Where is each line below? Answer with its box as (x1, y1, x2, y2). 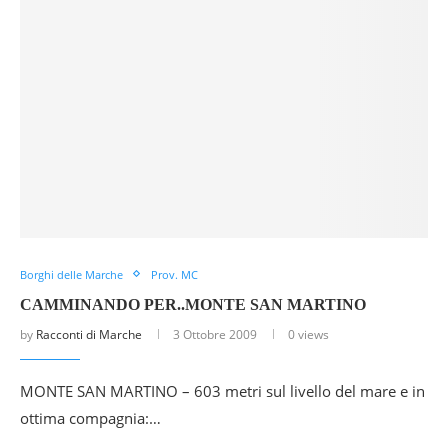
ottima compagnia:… (20, 407, 161, 428)
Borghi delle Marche (20, 266, 123, 282)
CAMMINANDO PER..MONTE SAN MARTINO (20, 295, 366, 313)
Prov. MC (151, 266, 198, 282)
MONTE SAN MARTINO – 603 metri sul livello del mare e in (20, 380, 425, 401)
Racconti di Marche (36, 325, 142, 343)
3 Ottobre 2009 (173, 325, 257, 343)
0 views (288, 325, 329, 343)
